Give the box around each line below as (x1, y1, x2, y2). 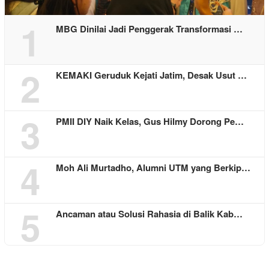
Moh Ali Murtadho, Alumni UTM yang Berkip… (56, 161, 250, 175)
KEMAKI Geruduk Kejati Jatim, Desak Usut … (56, 68, 247, 82)
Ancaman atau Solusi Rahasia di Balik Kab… (56, 207, 243, 221)
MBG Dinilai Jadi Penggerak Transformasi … (56, 22, 243, 36)
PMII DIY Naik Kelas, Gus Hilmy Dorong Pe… (56, 115, 244, 128)
